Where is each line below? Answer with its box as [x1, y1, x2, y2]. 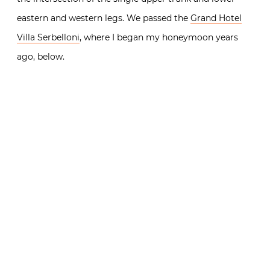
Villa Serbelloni [17, 31, 80, 43]
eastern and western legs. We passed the [17, 12, 190, 24]
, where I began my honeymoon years [80, 31, 238, 43]
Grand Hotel [190, 12, 242, 24]
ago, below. [17, 51, 64, 62]
